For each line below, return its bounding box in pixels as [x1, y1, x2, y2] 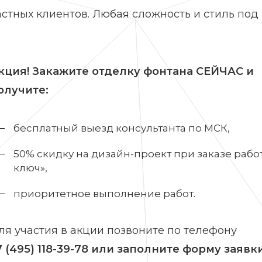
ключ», [13, 162, 47, 174]
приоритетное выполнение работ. [13, 188, 195, 199]
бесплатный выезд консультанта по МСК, [13, 122, 230, 134]
